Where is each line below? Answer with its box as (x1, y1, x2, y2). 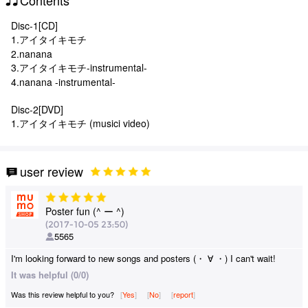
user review (20, 162, 83, 180)
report (173, 288, 193, 300)
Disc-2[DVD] (11, 102, 63, 116)
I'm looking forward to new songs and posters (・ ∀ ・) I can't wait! (11, 251, 276, 265)
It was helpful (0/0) (11, 267, 89, 281)
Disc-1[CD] (11, 18, 67, 32)
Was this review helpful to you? (11, 288, 114, 300)
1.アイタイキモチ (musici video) (11, 115, 150, 130)
